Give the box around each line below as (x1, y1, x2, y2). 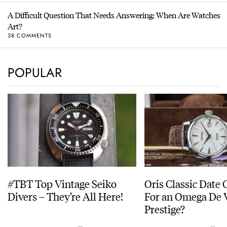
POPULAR (8, 63, 62, 82)
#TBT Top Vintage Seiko (8, 176, 117, 191)
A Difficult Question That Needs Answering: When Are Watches (8, 9, 220, 21)
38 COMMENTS (8, 31, 52, 40)
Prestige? (144, 201, 185, 216)
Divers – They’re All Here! (8, 188, 123, 204)
